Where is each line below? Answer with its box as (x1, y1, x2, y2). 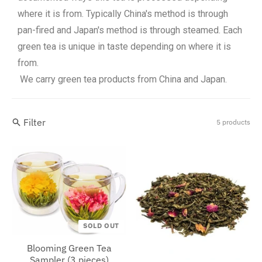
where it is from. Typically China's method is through (18, 8, 228, 20)
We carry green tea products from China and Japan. (18, 74, 227, 85)
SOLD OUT (83, 221, 119, 230)
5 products (216, 118, 250, 127)
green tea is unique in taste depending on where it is (18, 41, 231, 53)
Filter (23, 116, 46, 129)
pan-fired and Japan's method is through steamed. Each (18, 25, 242, 36)
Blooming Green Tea (26, 242, 112, 254)
